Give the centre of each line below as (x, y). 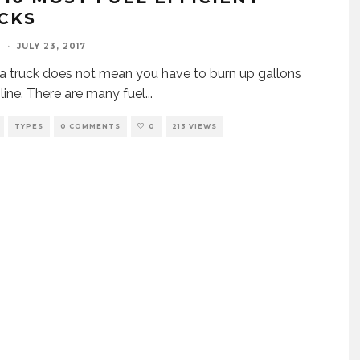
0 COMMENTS (90, 127)
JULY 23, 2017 (51, 47)
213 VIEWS (194, 127)
